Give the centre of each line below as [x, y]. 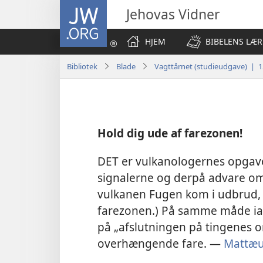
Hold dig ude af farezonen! [170, 133]
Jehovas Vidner [173, 14]
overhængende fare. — [161, 243]
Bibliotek [82, 66]
